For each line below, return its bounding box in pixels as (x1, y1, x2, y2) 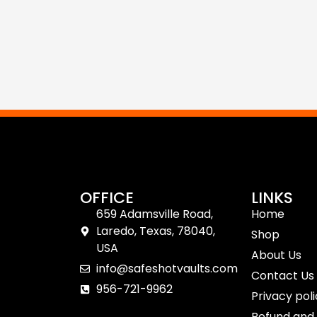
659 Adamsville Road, (96, 206, 213, 223)
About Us (250, 247, 301, 264)
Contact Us (250, 267, 314, 284)
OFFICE (80, 187, 134, 209)
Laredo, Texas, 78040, (96, 223, 215, 240)
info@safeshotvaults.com (96, 260, 238, 277)
